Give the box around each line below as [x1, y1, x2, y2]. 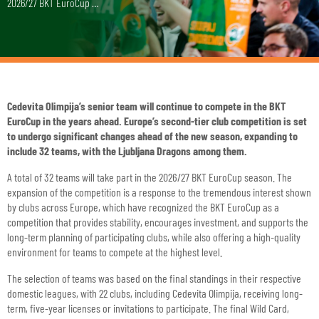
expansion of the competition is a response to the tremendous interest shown [7, 185, 311, 199]
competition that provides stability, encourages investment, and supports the [7, 215, 308, 229]
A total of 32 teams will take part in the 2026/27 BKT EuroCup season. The [7, 170, 292, 184]
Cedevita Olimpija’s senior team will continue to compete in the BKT [7, 99, 286, 113]
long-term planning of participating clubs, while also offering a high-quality [7, 230, 300, 244]
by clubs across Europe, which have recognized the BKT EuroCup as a [7, 200, 279, 214]
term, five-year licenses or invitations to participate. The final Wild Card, [7, 301, 289, 315]
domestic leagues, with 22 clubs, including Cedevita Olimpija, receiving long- [7, 286, 303, 300]
